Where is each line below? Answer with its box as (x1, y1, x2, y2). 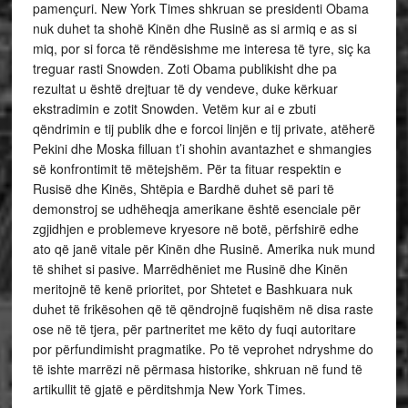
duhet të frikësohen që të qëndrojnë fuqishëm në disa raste (32, 300, 373, 318)
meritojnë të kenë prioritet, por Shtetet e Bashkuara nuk (32, 280, 352, 298)
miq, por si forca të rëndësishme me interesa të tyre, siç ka (32, 39, 371, 57)
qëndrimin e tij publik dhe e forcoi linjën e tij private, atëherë (32, 119, 375, 138)
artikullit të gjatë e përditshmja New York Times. (32, 380, 306, 398)
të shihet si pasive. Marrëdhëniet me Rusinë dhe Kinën (32, 260, 348, 278)
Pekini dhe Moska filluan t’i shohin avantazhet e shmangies (32, 139, 372, 158)
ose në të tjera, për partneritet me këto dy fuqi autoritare (32, 320, 356, 338)
